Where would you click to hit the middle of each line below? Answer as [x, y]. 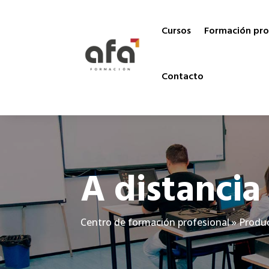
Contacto [182, 77]
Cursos [176, 31]
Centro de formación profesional [155, 222]
